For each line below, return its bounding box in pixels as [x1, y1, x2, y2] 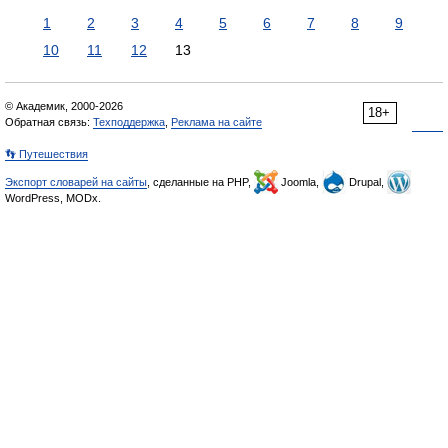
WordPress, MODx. [5, 192, 101, 204]
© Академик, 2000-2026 [5, 100, 123, 112]
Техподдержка [93, 116, 165, 128]
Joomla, [278, 176, 322, 188]
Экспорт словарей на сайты [5, 176, 147, 188]
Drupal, [346, 176, 387, 188]
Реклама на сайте [171, 116, 262, 128]
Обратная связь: [5, 116, 93, 128]
